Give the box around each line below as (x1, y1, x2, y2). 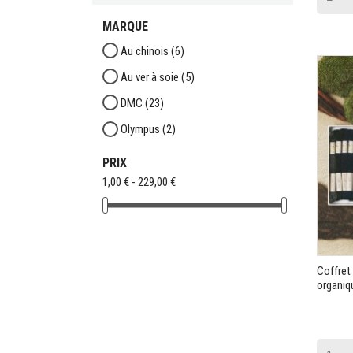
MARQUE (102, 18, 148, 34)
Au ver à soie (120, 69, 181, 84)
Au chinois (120, 43, 171, 58)
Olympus (120, 122, 162, 137)
